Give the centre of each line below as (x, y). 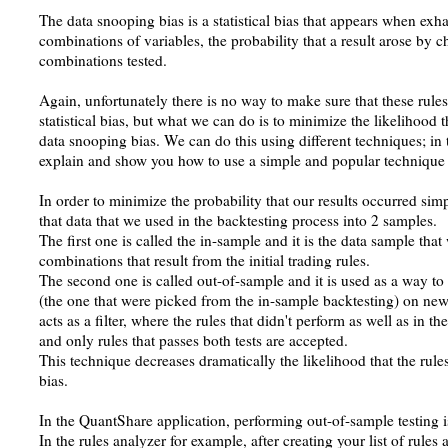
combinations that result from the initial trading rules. (204, 260)
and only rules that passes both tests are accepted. (193, 340)
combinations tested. (103, 60)
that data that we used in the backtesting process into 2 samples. (238, 220)
